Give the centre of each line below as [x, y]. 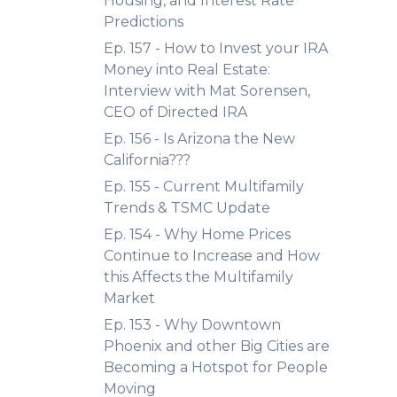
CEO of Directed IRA [175, 112]
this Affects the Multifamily [198, 277]
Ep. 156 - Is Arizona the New [199, 139]
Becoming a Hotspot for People [216, 367]
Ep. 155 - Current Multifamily [204, 187]
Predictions [144, 22]
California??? [147, 160]
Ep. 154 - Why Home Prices [197, 234]
